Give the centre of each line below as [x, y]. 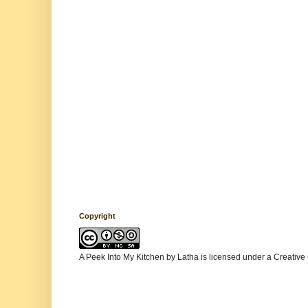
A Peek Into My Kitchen [122, 257]
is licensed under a [236, 257]
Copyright [97, 216]
